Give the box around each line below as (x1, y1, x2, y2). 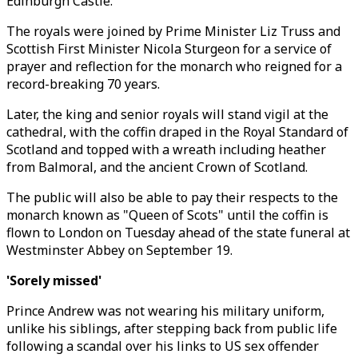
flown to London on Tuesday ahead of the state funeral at (6, 224, 350, 241)
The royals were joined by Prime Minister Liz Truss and (6, 22, 340, 40)
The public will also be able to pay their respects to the (6, 189, 338, 206)
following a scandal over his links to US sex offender (6, 337, 319, 355)
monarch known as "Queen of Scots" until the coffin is (6, 206, 328, 224)
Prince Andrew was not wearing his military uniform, (6, 302, 324, 320)
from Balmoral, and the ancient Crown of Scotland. (6, 158, 308, 176)
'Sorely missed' (6, 272, 101, 289)
